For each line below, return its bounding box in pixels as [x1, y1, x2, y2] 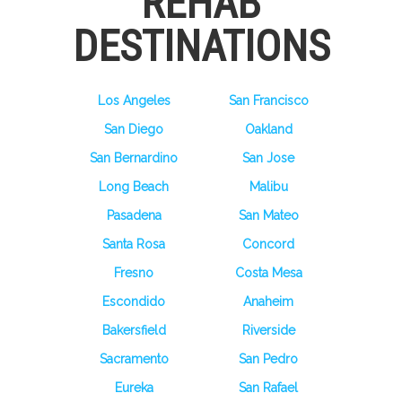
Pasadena [106, 208, 162, 223]
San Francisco [228, 93, 309, 108]
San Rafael [239, 380, 298, 395]
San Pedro [239, 352, 298, 366]
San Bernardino [90, 151, 178, 165]
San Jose [242, 151, 294, 165]
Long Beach [99, 179, 169, 194]
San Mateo [238, 208, 299, 223]
